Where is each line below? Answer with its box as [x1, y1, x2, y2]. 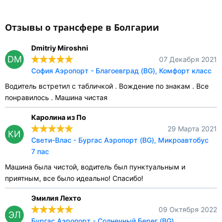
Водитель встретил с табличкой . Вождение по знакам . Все [5, 82, 209, 91]
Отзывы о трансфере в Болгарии [5, 21, 159, 34]
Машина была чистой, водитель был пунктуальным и [5, 163, 185, 171]
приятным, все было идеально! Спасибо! [5, 174, 143, 183]
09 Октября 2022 [159, 205, 217, 214]
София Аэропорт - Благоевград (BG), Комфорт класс [31, 66, 212, 75]
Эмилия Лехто [31, 194, 81, 203]
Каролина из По [31, 113, 86, 122]
